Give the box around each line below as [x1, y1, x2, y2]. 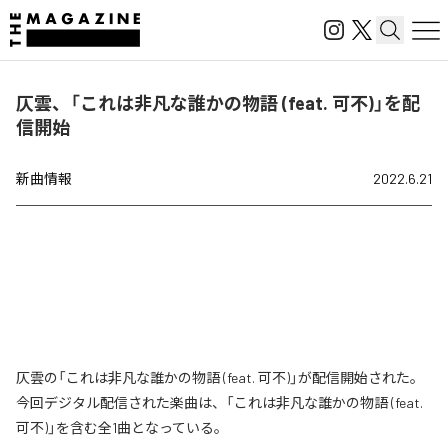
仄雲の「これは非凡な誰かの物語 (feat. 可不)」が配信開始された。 [16, 369, 424, 386]
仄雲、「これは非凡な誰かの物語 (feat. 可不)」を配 [16, 92, 420, 114]
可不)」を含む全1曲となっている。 [16, 419, 228, 436]
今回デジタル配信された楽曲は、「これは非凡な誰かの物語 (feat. [16, 394, 423, 411]
